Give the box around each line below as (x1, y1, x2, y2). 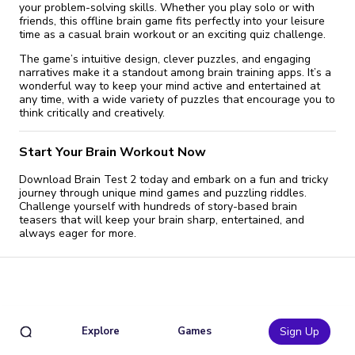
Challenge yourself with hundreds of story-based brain (19, 199, 297, 214)
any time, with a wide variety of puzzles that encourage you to (19, 92, 335, 108)
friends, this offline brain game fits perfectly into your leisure (19, 13, 325, 29)
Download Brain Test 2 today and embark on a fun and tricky (19, 172, 328, 187)
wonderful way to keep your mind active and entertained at (19, 78, 320, 94)
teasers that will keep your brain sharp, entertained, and (19, 212, 304, 227)
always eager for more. (19, 226, 136, 241)
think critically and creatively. (19, 105, 165, 121)
